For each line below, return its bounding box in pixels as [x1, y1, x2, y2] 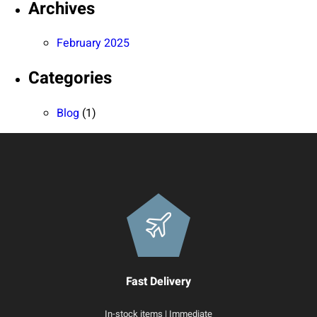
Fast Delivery [126, 273, 191, 291]
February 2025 [57, 35, 129, 52]
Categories [28, 66, 112, 91]
